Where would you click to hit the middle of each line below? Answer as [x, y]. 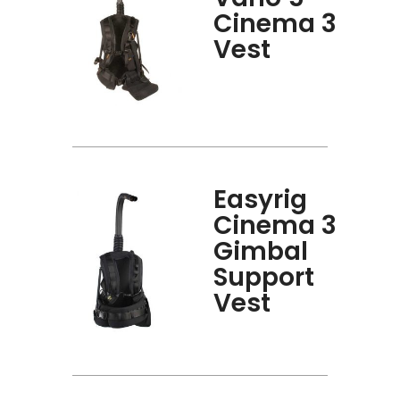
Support [264, 278]
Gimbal [261, 252]
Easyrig [261, 200]
